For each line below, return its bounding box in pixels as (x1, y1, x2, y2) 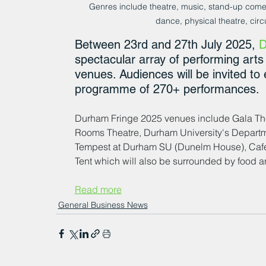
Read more (74, 183, 122, 195)
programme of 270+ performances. (74, 81, 262, 96)
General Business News (58, 199, 148, 210)
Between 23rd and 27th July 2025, (74, 37, 259, 52)
